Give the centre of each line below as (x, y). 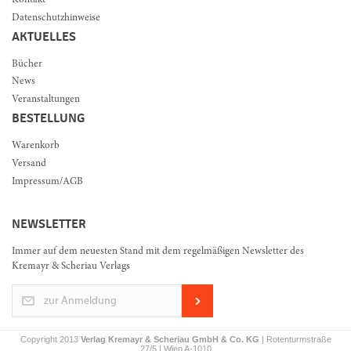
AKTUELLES (44, 36)
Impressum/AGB (47, 182)
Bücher (27, 64)
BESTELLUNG (48, 119)
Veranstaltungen (46, 100)
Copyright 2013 (50, 339)
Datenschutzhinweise (56, 18)
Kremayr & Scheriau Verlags (71, 266)
